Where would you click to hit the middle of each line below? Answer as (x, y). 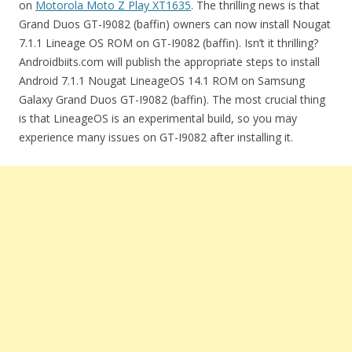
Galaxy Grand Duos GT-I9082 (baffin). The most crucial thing (172, 99)
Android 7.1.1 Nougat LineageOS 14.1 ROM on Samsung (162, 81)
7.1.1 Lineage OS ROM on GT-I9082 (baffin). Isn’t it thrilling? (169, 43)
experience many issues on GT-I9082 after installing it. (156, 137)
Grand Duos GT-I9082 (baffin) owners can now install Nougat (175, 24)
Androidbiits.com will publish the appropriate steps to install (169, 62)
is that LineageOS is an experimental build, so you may (158, 118)
